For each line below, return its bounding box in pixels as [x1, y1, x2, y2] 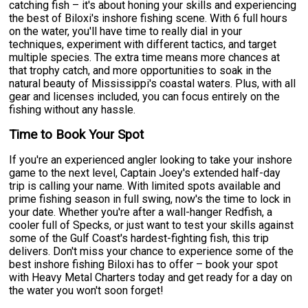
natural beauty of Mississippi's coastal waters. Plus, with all [9, 76, 296, 90]
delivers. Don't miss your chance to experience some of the [9, 244, 294, 258]
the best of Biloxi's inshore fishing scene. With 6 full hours [9, 11, 288, 25]
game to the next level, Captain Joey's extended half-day [9, 166, 281, 179]
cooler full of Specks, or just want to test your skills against [9, 218, 294, 232]
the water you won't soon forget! [9, 283, 164, 297]
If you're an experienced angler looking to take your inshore [9, 153, 293, 166]
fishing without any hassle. [9, 102, 136, 116]
